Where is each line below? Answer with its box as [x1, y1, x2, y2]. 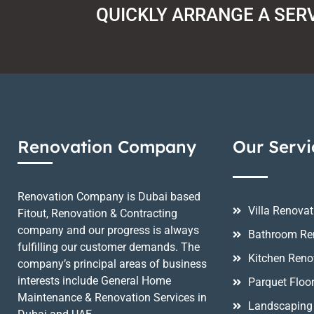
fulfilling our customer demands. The [18, 240, 200, 254]
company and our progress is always [18, 224, 199, 238]
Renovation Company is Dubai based [18, 190, 200, 204]
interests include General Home [18, 274, 171, 288]
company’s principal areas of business [18, 257, 207, 271]
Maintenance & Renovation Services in [18, 291, 207, 305]
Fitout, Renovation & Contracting [18, 207, 177, 221]
